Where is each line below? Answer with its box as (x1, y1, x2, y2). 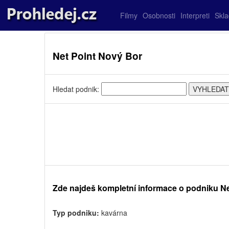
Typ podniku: (53, 208, 99, 218)
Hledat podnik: (53, 84, 101, 94)
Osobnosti (143, 10, 175, 20)
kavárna (99, 208, 127, 218)
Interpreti (180, 10, 210, 20)
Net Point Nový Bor (53, 49, 142, 63)
